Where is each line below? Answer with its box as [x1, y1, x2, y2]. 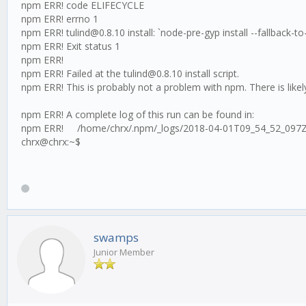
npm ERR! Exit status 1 [21, 40, 120, 53]
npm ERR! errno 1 [21, 12, 98, 25]
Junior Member [94, 246, 154, 259]
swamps [94, 229, 139, 246]
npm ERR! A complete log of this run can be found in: [21, 108, 254, 121]
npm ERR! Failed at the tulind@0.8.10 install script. [21, 67, 239, 80]
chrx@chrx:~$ [21, 135, 81, 148]
